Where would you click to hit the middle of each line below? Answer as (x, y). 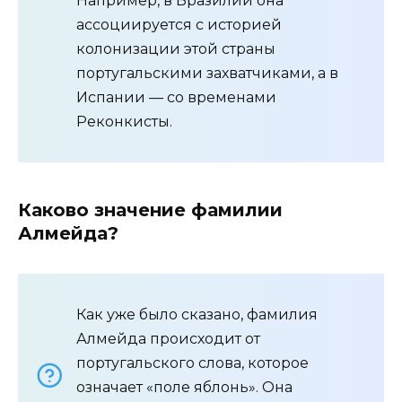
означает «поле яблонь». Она (184, 388)
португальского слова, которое (192, 363)
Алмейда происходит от (168, 339)
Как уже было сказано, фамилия (197, 315)
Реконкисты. (124, 122)
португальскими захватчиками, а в (207, 74)
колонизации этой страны (176, 49)
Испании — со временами (176, 98)
